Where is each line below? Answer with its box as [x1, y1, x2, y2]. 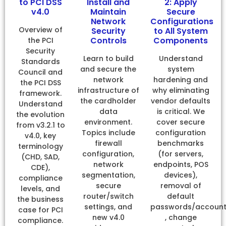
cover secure [156, 117, 205, 127]
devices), [164, 169, 198, 180]
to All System [153, 25, 208, 37]
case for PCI [18, 204, 63, 215]
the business [17, 194, 64, 204]
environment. [84, 117, 133, 127]
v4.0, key [25, 130, 56, 141]
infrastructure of [77, 85, 139, 95]
